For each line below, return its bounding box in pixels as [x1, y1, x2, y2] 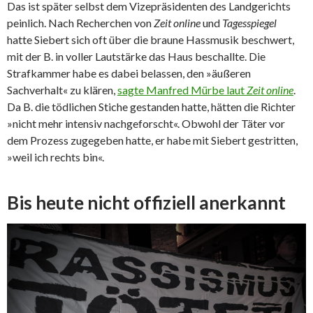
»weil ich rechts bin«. [7, 150, 104, 164]
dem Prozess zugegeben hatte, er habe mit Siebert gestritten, [7, 133, 298, 147]
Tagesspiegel [222, 16, 277, 30]
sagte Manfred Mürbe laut [117, 83, 247, 97]
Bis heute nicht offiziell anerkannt [7, 191, 286, 214]
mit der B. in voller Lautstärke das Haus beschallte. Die [7, 50, 265, 64]
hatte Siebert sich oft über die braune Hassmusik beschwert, [7, 33, 294, 47]
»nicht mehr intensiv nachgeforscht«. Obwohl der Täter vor [7, 117, 285, 131]
